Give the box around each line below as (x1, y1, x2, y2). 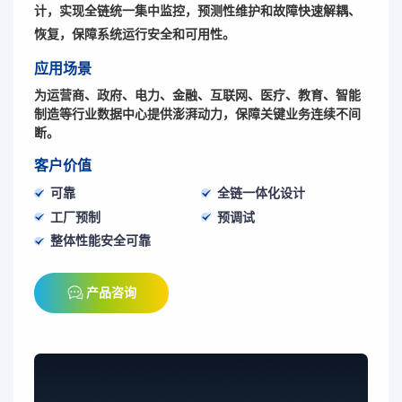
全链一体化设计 (217, 185, 306, 200)
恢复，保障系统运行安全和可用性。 (34, 26, 236, 41)
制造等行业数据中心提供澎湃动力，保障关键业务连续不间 (34, 107, 362, 122)
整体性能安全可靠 (50, 233, 152, 249)
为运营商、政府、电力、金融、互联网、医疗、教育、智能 (34, 88, 362, 103)
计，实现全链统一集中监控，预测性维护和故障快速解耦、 (34, 3, 362, 18)
